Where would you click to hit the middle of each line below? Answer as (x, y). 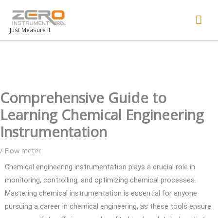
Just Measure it (30, 30)
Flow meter (23, 150)
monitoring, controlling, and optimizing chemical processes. (100, 180)
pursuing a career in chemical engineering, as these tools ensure (108, 206)
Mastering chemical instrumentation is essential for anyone (101, 193)
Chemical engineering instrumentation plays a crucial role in (100, 167)
